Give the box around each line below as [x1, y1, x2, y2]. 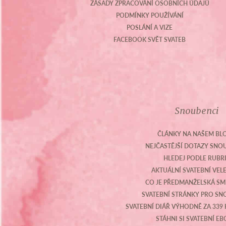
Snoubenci [175, 105, 219, 117]
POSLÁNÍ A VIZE [127, 23, 173, 32]
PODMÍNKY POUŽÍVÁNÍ [116, 11, 184, 20]
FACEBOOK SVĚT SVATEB [114, 35, 186, 44]
